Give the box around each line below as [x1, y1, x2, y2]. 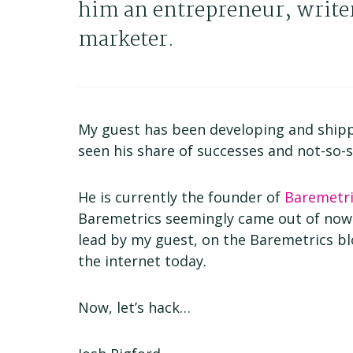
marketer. [78, 23, 175, 57]
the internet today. [78, 251, 207, 270]
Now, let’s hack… [78, 297, 191, 317]
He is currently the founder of [78, 187, 285, 206]
